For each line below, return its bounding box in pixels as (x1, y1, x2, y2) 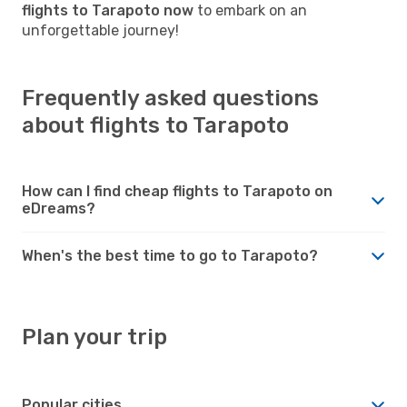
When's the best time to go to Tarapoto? (22, 246, 318, 264)
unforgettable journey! (22, 21, 179, 39)
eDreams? (22, 199, 95, 217)
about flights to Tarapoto (22, 112, 289, 138)
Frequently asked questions (22, 84, 319, 111)
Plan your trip (22, 323, 167, 350)
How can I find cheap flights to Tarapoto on (22, 182, 333, 200)
